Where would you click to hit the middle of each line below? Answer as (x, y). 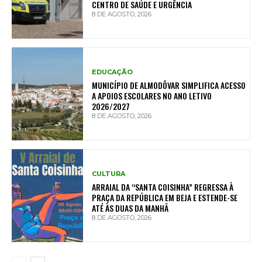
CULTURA (109, 174)
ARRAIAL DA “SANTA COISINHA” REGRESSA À (163, 187)
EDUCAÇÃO (113, 72)
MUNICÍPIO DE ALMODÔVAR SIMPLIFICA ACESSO (169, 85)
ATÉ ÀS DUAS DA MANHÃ (130, 208)
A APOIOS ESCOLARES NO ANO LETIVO (152, 96)
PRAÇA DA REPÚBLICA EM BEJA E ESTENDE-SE (165, 198)
